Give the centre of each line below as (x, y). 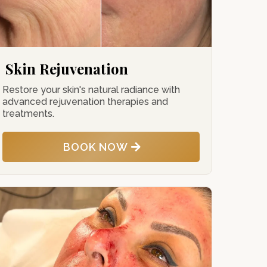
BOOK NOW (96, 147)
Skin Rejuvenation (66, 69)
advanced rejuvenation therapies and (85, 102)
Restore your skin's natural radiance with (91, 90)
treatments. (28, 114)
